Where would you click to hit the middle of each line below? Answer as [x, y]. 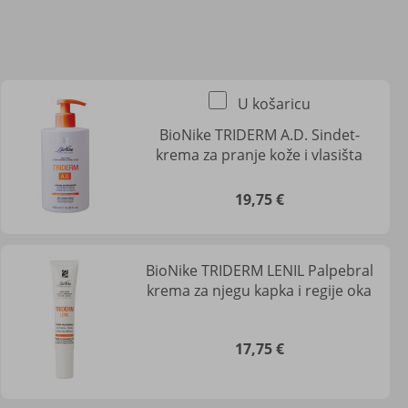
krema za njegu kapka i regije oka [260, 290]
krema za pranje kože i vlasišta [260, 155]
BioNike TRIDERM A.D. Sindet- [259, 135]
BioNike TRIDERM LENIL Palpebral [259, 270]
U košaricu [274, 103]
